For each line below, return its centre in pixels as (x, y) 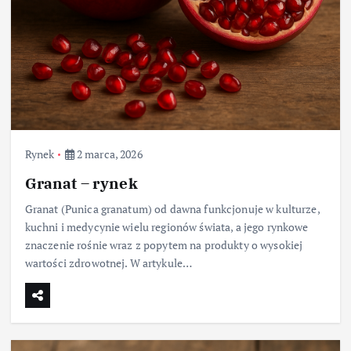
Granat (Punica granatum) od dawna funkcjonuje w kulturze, (172, 209)
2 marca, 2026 (108, 154)
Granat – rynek (81, 183)
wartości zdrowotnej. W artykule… (109, 263)
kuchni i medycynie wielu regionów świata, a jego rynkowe (166, 227)
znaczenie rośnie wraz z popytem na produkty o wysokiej (164, 245)
